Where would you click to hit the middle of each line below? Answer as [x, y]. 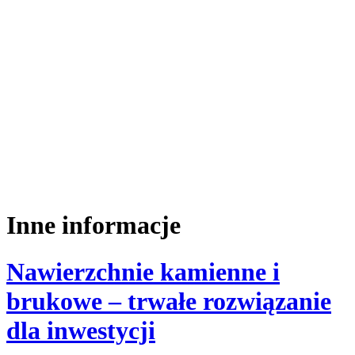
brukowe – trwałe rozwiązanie [169, 301]
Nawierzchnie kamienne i [143, 271]
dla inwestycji [81, 330]
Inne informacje [94, 225]
